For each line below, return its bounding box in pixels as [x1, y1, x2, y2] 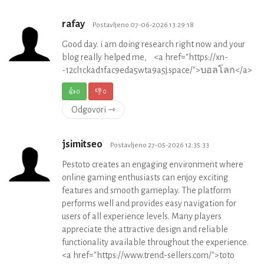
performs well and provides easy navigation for [62, 199, 236, 209]
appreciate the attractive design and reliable [62, 225, 228, 235]
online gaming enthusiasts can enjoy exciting [62, 173, 228, 183]
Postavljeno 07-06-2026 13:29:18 [93, 21, 194, 29]
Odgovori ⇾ [71, 105, 115, 115]
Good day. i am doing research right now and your [62, 39, 245, 49]
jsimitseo [62, 139, 104, 150]
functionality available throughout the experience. [62, 237, 249, 247]
